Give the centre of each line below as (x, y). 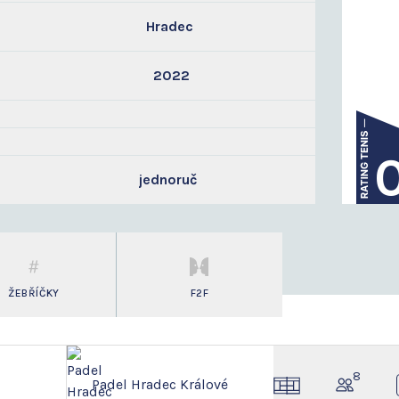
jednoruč (167, 179)
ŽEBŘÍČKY (33, 293)
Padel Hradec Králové (160, 384)
